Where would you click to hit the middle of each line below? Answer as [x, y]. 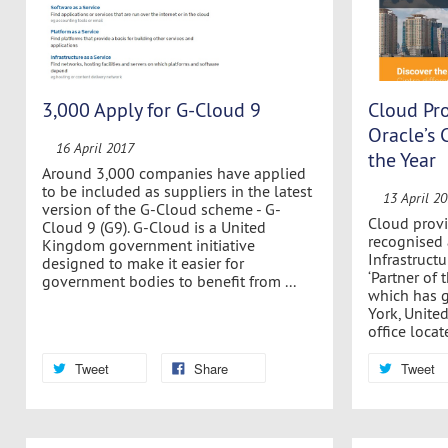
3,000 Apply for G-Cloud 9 [151, 109]
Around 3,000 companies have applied [173, 173]
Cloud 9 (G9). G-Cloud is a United [153, 227]
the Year [402, 159]
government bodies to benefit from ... [168, 281]
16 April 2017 [94, 148]
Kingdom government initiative [148, 245]
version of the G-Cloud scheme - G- [161, 209]
